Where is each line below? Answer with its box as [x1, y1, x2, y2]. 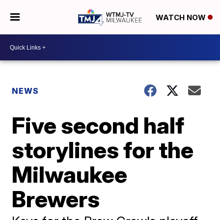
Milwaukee [12, 161, 128, 188]
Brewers [12, 185, 100, 213]
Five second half [12, 111, 185, 139]
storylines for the [12, 136, 194, 164]
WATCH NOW [155, 13, 208, 23]
